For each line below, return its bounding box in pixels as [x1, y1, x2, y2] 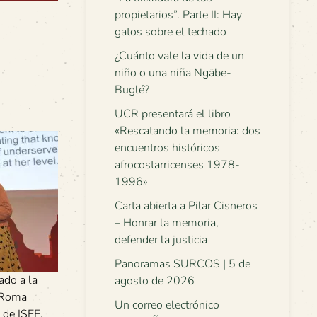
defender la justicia [115, 232, 207, 248]
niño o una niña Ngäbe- [115, 65, 231, 81]
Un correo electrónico [115, 297, 219, 313]
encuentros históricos [115, 140, 220, 156]
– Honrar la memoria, [115, 215, 219, 231]
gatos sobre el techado [115, 24, 226, 40]
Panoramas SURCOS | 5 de [115, 256, 250, 272]
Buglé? [115, 82, 149, 98]
